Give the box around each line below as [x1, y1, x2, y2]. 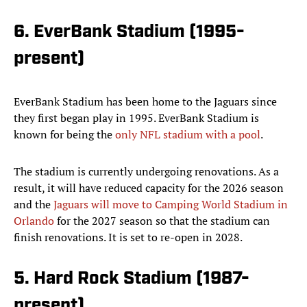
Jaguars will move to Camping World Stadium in [53, 197, 288, 212]
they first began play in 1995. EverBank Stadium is [14, 110, 259, 126]
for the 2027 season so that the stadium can [54, 213, 270, 229]
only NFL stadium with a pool [115, 127, 260, 143]
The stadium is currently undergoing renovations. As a [14, 164, 279, 180]
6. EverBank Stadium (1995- [14, 23, 245, 42]
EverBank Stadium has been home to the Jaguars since [14, 94, 277, 110]
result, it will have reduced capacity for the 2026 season [14, 180, 284, 196]
